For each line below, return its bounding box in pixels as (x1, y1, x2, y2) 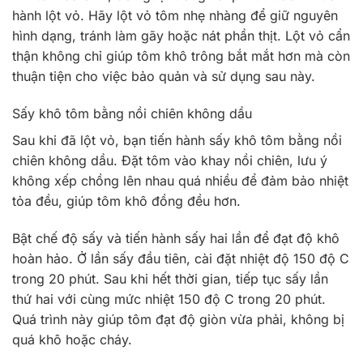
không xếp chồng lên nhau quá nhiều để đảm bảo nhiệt (12, 173, 348, 190)
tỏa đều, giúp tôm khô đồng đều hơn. (12, 193, 241, 210)
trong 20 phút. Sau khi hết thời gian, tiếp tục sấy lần (12, 271, 328, 287)
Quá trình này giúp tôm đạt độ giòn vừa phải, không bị (12, 311, 344, 327)
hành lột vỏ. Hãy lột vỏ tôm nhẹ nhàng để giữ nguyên (12, 7, 338, 24)
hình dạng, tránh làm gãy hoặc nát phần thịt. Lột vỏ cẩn (12, 28, 350, 45)
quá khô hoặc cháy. (12, 331, 132, 348)
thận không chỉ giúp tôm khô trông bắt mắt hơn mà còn (12, 48, 350, 65)
